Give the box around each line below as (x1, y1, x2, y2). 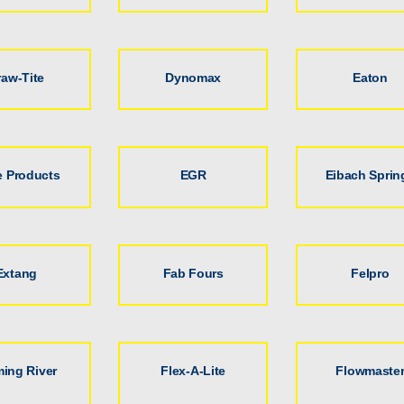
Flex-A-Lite (161, 363, 226, 379)
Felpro (351, 265, 390, 280)
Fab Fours (162, 265, 224, 280)
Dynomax (165, 70, 222, 86)
